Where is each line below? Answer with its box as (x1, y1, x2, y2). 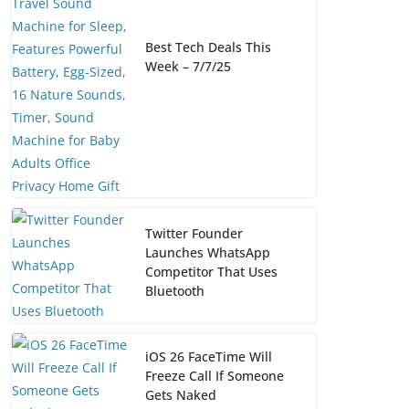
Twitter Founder (145, 224, 243, 242)
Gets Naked (145, 385, 216, 404)
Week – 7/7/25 (145, 58, 231, 76)
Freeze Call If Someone (145, 366, 284, 384)
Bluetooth (145, 281, 204, 299)
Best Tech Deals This (145, 38, 271, 57)
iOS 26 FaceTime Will (145, 347, 272, 365)
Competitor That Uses (145, 262, 278, 280)
